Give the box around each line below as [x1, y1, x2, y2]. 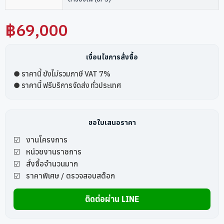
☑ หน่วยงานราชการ [13, 146, 81, 156]
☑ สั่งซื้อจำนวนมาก [13, 158, 78, 168]
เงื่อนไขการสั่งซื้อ [86, 52, 138, 61]
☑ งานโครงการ [13, 134, 67, 144]
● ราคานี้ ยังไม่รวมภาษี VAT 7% [13, 68, 110, 78]
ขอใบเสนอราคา [88, 117, 136, 127]
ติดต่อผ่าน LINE [85, 193, 139, 204]
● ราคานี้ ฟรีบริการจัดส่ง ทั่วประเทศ [13, 80, 121, 90]
